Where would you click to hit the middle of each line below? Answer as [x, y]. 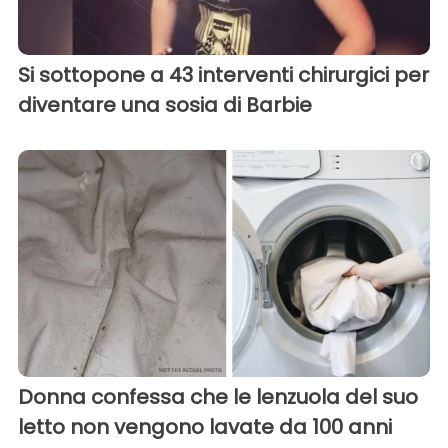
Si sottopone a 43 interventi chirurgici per [223, 75]
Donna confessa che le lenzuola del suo [218, 396]
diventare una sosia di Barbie [165, 105]
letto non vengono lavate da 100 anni [205, 426]
